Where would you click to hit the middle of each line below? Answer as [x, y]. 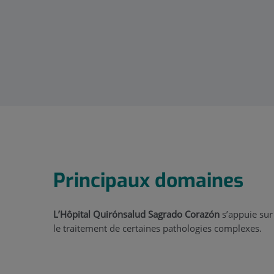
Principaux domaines [148, 181]
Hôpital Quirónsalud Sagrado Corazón [140, 214]
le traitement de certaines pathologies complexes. [157, 228]
